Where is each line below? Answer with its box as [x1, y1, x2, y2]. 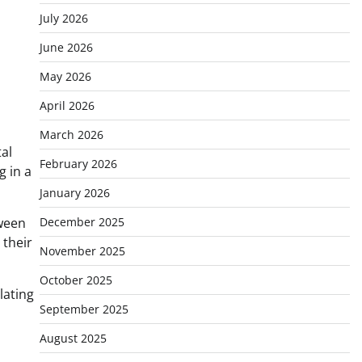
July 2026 [39, 11, 88, 26]
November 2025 [39, 243, 125, 259]
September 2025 [39, 301, 128, 317]
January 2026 [39, 185, 110, 200]
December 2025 [39, 214, 124, 229]
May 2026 [39, 69, 91, 84]
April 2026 [39, 98, 95, 113]
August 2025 [39, 330, 107, 346]
